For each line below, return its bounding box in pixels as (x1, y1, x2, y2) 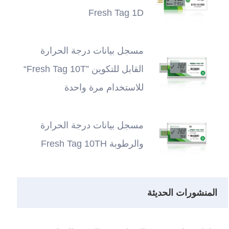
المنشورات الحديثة (147, 187, 218, 198)
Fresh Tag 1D (88, 8, 144, 18)
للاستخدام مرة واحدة (64, 82, 144, 93)
